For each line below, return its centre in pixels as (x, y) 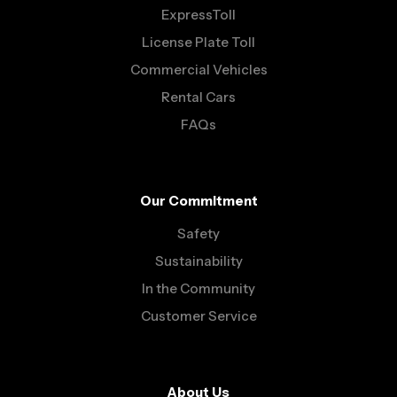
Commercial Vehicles (198, 70)
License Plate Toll (198, 43)
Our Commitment (198, 201)
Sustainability (198, 261)
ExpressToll (198, 15)
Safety (198, 234)
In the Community (198, 289)
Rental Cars (198, 97)
